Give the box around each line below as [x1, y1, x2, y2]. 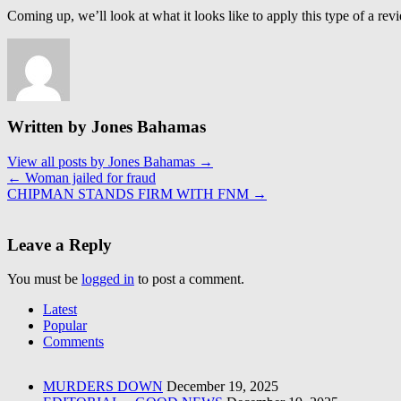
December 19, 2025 [166, 379, 278, 395]
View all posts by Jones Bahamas [7, 153, 199, 169]
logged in [81, 271, 134, 287]
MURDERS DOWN [43, 379, 163, 395]
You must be [7, 271, 81, 287]
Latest [43, 302, 77, 318]
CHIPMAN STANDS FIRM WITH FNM [7, 185, 252, 201]
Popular [43, 318, 87, 334]
